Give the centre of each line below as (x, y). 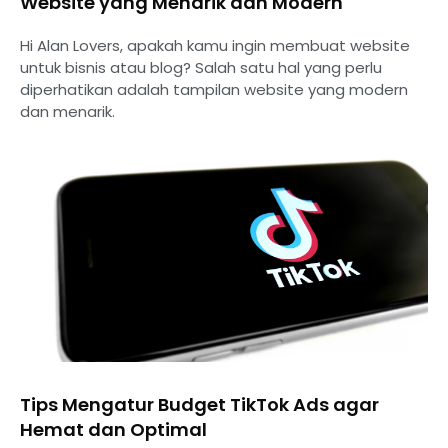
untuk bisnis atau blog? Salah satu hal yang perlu (201, 67)
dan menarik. (67, 111)
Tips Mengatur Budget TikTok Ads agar (199, 404)
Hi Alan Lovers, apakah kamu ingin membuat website (215, 45)
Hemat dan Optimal (113, 429)
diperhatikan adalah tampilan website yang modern (214, 89)
